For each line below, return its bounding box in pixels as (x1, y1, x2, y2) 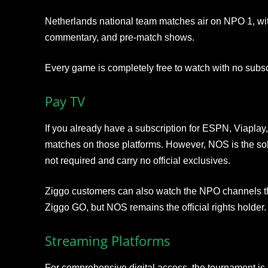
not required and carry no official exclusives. (44, 156, 230, 166)
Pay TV (44, 92, 85, 110)
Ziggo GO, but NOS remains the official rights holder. (44, 202, 266, 212)
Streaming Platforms (44, 232, 170, 249)
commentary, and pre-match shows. (44, 32, 194, 42)
